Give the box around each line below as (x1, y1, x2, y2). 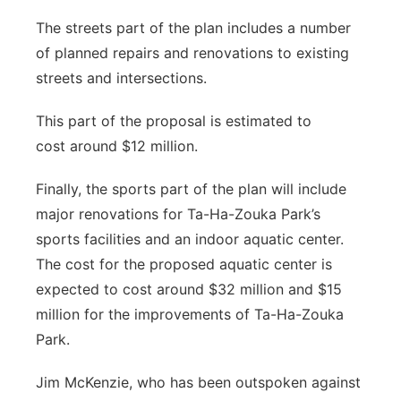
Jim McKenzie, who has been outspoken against (36, 373, 361, 391)
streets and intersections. (36, 69, 207, 87)
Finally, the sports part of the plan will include (36, 180, 346, 198)
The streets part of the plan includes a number (36, 19, 351, 37)
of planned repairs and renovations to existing (36, 44, 349, 62)
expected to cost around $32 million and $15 (36, 280, 342, 298)
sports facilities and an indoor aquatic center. (36, 230, 344, 248)
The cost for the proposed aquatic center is (36, 255, 332, 273)
